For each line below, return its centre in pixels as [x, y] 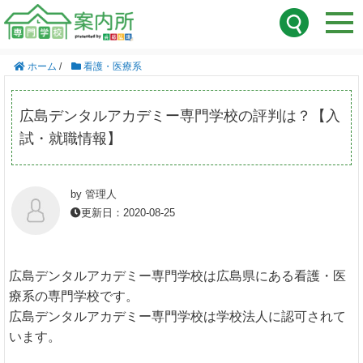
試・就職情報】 [70, 139]
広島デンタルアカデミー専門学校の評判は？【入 [179, 116]
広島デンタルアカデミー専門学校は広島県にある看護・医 [177, 276]
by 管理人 [93, 194]
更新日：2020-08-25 [128, 212]
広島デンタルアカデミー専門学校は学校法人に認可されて [177, 317]
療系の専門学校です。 [74, 297]
